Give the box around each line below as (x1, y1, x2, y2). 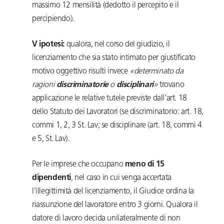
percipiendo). (32, 15, 74, 23)
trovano (157, 81, 184, 89)
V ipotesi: (32, 40, 64, 49)
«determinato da (129, 67, 183, 76)
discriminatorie (56, 81, 108, 89)
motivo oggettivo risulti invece (32, 67, 130, 76)
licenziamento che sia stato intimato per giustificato (32, 54, 195, 62)
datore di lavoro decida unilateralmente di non (32, 214, 180, 223)
